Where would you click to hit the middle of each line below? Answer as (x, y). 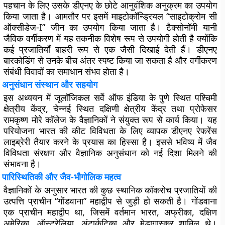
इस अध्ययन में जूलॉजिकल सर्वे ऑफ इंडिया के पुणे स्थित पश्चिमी (110, 97)
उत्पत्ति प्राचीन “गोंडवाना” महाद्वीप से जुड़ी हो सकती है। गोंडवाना (110, 201)
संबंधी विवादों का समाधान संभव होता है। (67, 71)
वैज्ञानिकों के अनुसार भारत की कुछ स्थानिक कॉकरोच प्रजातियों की (110, 190)
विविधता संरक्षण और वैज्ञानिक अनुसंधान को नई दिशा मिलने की (110, 153)
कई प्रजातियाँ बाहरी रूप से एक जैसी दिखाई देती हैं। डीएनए (110, 49)
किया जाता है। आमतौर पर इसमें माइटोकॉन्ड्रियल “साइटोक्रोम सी (110, 16)
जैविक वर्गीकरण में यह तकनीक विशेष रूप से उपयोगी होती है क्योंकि (110, 38)
